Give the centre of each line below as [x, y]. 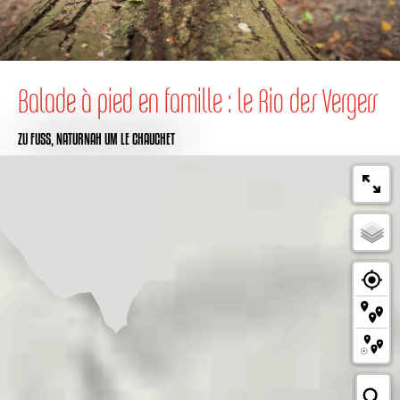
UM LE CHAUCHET [140, 139]
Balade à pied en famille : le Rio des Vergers [198, 100]
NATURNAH [79, 139]
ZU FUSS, [36, 139]
